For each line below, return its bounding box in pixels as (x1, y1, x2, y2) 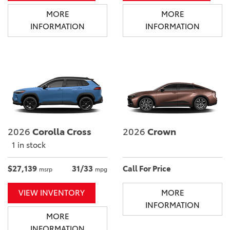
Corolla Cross (30, 126, 91, 138)
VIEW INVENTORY (18, 187, 85, 198)
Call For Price (123, 163, 171, 174)
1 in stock (12, 140, 46, 150)
